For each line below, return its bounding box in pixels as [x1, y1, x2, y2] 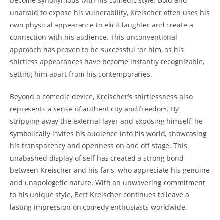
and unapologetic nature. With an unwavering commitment [10, 177, 205, 187]
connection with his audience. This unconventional [10, 32, 177, 42]
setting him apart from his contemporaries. [10, 69, 152, 79]
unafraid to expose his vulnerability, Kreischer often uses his [10, 7, 210, 17]
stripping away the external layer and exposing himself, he [10, 116, 203, 126]
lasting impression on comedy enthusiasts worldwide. [10, 202, 187, 212]
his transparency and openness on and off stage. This [10, 140, 187, 150]
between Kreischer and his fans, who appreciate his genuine [10, 165, 210, 175]
